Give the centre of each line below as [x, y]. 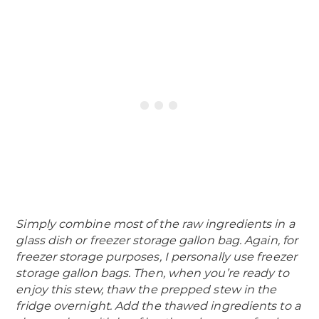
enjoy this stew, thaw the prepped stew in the [146, 289]
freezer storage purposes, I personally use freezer [156, 256]
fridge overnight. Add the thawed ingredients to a [158, 305]
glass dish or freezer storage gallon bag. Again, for [157, 240]
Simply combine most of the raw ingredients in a [155, 224]
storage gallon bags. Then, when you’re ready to [152, 273]
